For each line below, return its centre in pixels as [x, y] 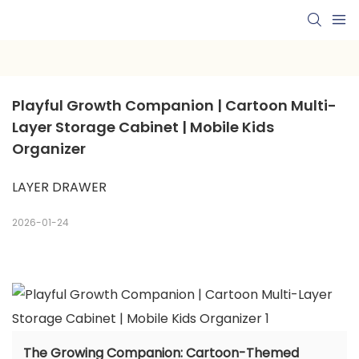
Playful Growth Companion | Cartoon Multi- [174, 106]
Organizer [49, 149]
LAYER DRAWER [59, 188]
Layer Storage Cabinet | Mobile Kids [143, 127]
